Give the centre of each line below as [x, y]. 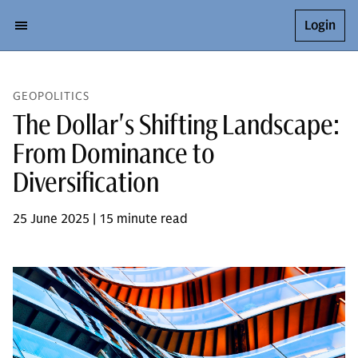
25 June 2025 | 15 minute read [100, 219]
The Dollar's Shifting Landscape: [176, 124]
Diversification [86, 182]
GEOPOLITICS [51, 96]
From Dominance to [114, 153]
